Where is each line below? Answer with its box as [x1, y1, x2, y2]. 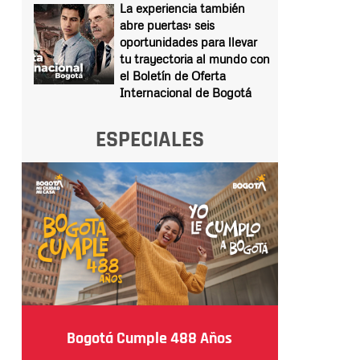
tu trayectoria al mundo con [119, 51, 270, 66]
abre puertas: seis [119, 18, 215, 32]
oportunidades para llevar [119, 35, 257, 49]
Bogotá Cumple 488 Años [67, 327, 233, 349]
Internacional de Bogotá [119, 85, 252, 100]
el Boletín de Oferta [119, 68, 226, 83]
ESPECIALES [95, 125, 204, 154]
